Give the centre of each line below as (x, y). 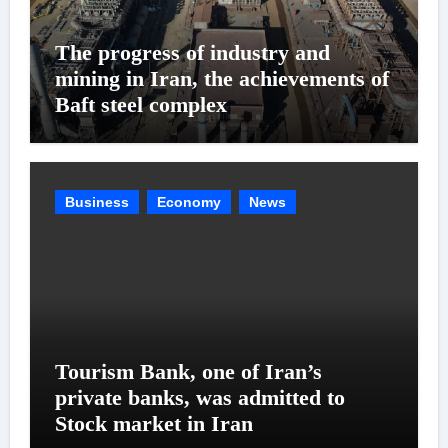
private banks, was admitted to (199, 397)
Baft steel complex (140, 104)
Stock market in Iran (153, 423)
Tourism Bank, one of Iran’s (188, 371)
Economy (188, 202)
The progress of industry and (192, 52)
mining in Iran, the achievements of (221, 78)
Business (96, 202)
